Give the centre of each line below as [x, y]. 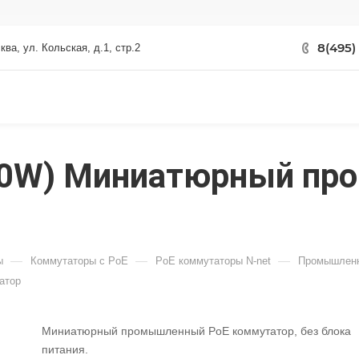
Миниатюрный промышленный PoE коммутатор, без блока [196, 331]
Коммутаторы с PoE [79, 261]
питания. [65, 349]
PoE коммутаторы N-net [213, 261]
